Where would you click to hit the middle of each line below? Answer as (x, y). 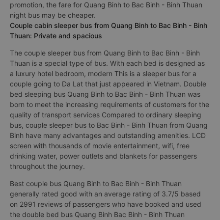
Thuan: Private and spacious (56, 36)
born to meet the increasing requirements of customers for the (110, 104)
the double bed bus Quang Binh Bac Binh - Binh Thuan (97, 214)
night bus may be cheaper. (53, 15)
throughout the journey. (47, 166)
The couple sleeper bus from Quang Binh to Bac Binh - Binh (105, 53)
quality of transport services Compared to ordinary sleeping (106, 115)
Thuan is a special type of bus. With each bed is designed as (107, 63)
